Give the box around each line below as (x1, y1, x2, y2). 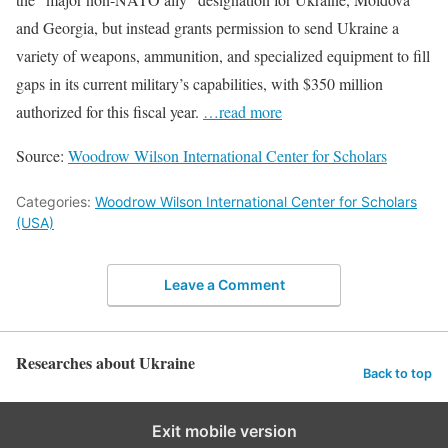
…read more (203, 100, 282, 122)
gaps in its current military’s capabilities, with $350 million (16, 72, 383, 94)
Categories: (16, 192, 95, 210)
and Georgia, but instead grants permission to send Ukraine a (16, 16, 399, 38)
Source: (16, 144, 68, 166)
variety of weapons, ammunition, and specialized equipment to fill (16, 44, 430, 66)
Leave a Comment (163, 276, 285, 294)
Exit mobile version (151, 421, 297, 442)
